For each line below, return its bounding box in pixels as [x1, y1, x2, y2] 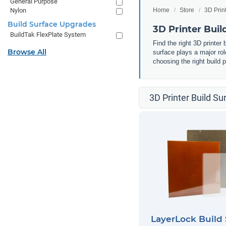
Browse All [8, 47, 46, 56]
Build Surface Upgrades [8, 20, 96, 29]
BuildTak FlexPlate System [10, 31, 86, 38]
